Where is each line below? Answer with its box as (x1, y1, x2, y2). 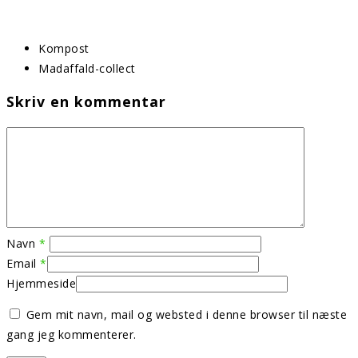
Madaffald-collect (38, 60, 136, 76)
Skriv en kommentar (6, 92, 166, 112)
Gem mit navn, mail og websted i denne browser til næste (26, 306, 347, 322)
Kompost (38, 40, 89, 56)
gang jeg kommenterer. (6, 326, 137, 342)
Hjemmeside (6, 275, 76, 291)
